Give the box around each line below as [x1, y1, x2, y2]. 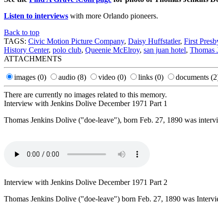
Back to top [4, 28, 39, 37]
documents [176, 73, 211, 82]
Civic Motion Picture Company [28, 37, 124, 46]
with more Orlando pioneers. [68, 12, 158, 20]
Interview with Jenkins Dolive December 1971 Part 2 [4, 178, 167, 187]
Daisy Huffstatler [128, 37, 180, 46]
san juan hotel [144, 46, 186, 54]
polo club [53, 46, 81, 54]
